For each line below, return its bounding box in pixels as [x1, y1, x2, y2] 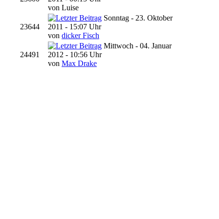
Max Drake [62, 59, 97, 67]
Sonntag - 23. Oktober [104, 13, 173, 22]
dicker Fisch [62, 31, 99, 40]
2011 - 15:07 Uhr [48, 22, 101, 31]
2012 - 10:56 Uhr [48, 50, 102, 59]
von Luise [48, 3, 79, 12]
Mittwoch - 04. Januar [104, 41, 172, 50]
